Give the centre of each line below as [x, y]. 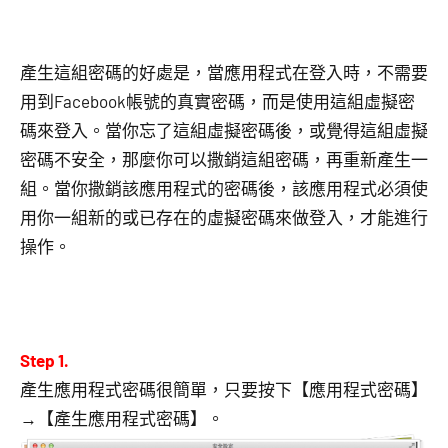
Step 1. [44, 359]
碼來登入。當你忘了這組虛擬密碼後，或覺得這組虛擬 [224, 129]
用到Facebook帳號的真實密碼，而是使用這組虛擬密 [217, 100]
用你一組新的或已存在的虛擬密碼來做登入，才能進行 [224, 216]
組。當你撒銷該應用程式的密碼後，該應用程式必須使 [224, 187]
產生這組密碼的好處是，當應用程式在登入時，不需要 [224, 71]
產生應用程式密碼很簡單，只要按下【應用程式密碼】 [224, 388]
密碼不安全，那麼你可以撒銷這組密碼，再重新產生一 [224, 158]
